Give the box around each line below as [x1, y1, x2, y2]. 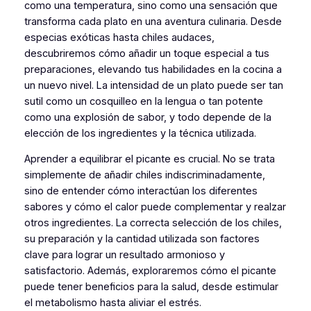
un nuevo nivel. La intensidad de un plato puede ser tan [24, 78, 283, 92]
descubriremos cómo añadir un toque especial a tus [24, 47, 269, 60]
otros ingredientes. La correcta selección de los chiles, [24, 217, 282, 230]
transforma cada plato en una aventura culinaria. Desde [24, 15, 282, 28]
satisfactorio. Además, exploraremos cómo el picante [24, 264, 276, 278]
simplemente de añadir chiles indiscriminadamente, [24, 169, 265, 182]
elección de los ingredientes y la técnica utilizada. [24, 126, 256, 140]
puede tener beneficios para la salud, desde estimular [24, 280, 278, 294]
